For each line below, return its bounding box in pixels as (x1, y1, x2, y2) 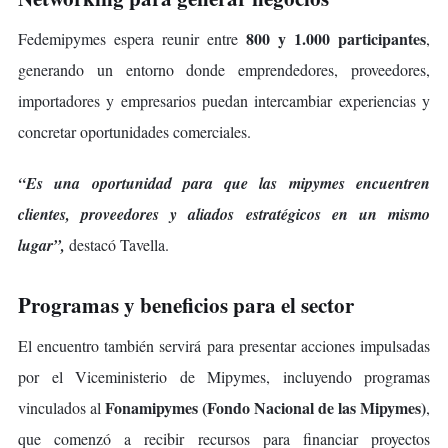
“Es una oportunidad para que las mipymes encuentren (18, 172, 430, 195)
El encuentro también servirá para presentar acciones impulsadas (18, 335, 430, 357)
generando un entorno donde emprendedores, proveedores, (18, 59, 430, 81)
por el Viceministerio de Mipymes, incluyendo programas (18, 366, 430, 388)
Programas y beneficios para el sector (18, 290, 354, 321)
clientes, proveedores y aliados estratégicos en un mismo (18, 203, 430, 226)
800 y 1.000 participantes (246, 27, 426, 51)
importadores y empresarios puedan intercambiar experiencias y (18, 90, 430, 112)
